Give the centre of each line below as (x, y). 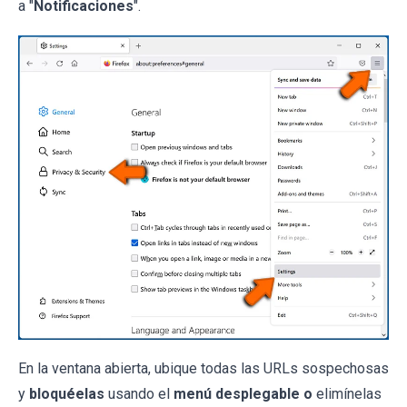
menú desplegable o (243, 393)
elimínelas (347, 393)
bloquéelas (67, 393)
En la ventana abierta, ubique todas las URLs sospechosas (203, 368)
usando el (139, 393)
